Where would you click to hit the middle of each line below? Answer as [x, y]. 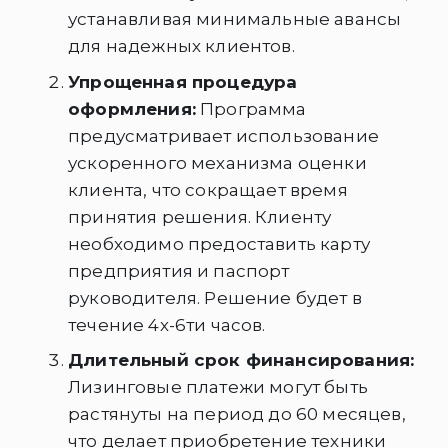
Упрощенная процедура [183, 81]
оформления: [132, 108]
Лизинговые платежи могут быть [218, 387]
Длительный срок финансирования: [241, 360]
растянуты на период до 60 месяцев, [237, 414]
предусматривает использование [223, 135]
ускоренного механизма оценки [217, 162]
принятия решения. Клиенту [200, 216]
